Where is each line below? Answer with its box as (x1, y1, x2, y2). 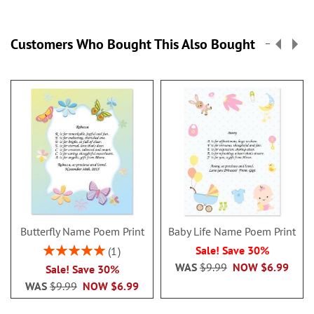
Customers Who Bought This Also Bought (11, 35, 255, 53)
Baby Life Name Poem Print (168, 224, 296, 238)
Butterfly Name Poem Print (20, 224, 144, 238)
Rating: (43, 242, 73, 255)
